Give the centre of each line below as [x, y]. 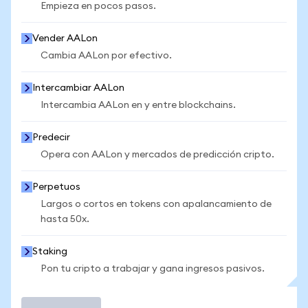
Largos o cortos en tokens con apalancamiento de [156, 204]
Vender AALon [65, 38]
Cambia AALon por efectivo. [106, 56]
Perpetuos [56, 187]
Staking [50, 252]
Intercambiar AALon [78, 88]
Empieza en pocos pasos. [98, 6]
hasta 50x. [65, 219]
